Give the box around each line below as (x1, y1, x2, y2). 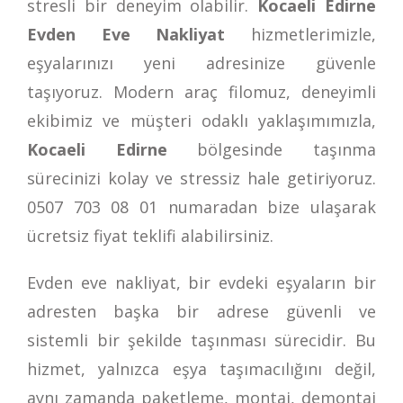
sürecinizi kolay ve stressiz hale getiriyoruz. (27, 166, 376, 189)
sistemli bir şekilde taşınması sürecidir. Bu (27, 328, 376, 351)
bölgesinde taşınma (197, 138, 377, 160)
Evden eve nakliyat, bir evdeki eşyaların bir (27, 271, 376, 293)
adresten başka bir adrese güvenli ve (27, 300, 376, 322)
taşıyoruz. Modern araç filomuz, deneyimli (27, 80, 376, 103)
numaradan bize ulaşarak (157, 195, 376, 218)
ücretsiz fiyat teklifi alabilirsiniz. (27, 224, 273, 246)
